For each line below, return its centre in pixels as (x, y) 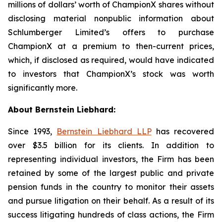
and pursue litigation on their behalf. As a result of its (111, 201)
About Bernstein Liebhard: (62, 110)
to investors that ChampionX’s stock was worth (111, 74)
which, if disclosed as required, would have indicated (111, 60)
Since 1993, (32, 131)
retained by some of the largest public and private (111, 173)
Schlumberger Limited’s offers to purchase (111, 32)
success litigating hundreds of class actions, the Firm (111, 215)
